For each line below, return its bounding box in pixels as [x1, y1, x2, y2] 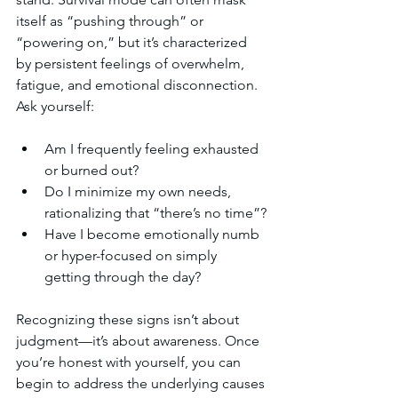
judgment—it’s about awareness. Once [16, 332, 263, 349]
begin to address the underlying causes [16, 375, 268, 392]
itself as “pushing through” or [16, 12, 207, 29]
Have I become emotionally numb [44, 226, 263, 243]
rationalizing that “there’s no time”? [44, 204, 267, 221]
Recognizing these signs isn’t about [16, 311, 243, 328]
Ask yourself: [16, 98, 94, 115]
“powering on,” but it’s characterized [16, 34, 251, 51]
